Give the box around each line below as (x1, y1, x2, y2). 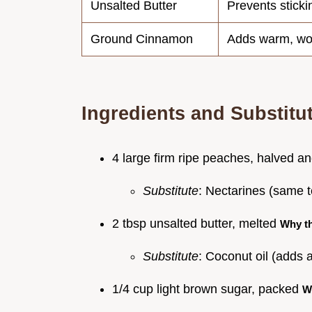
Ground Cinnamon (91, 31, 193, 46)
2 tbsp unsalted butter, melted (112, 216, 280, 231)
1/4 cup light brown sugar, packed (112, 281, 302, 296)
